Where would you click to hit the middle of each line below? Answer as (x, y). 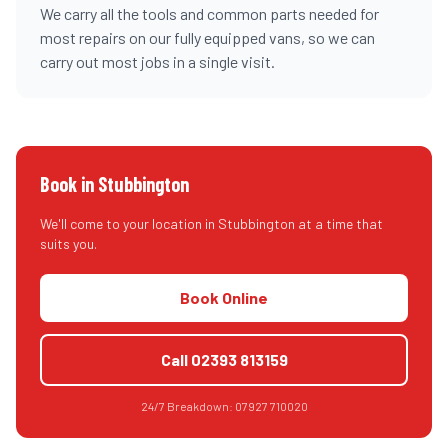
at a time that (339, 223)
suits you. (68, 243)
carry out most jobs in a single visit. (157, 61)
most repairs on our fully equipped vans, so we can (207, 37)
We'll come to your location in (129, 223)
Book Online (224, 297)
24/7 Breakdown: (187, 406)
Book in (69, 184)
